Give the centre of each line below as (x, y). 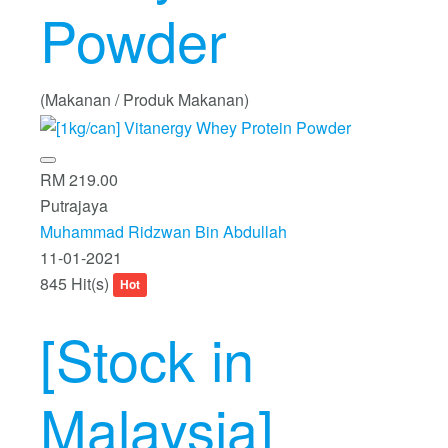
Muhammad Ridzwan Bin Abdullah (163, 231)
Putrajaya (74, 205)
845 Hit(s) (76, 283)
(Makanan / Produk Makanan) (144, 100)
